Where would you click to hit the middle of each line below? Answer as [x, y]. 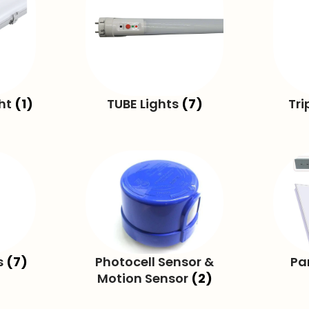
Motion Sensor [144, 278]
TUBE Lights [144, 104]
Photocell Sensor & [154, 261]
